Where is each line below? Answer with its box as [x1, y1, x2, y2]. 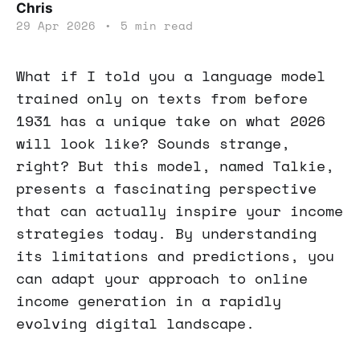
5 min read [113, 17, 193, 34]
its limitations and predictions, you [16, 245, 334, 266]
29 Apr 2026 [16, 17, 96, 34]
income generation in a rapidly [16, 290, 281, 311]
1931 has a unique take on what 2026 [16, 110, 325, 131]
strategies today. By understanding [16, 223, 317, 243]
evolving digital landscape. [16, 313, 255, 333]
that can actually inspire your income [16, 200, 343, 221]
